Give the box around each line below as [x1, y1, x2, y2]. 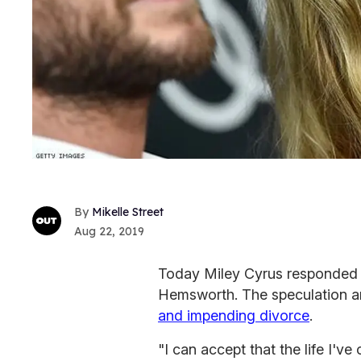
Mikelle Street [92, 204, 164, 219]
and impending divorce [158, 306, 309, 324]
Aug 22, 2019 [74, 223, 144, 239]
